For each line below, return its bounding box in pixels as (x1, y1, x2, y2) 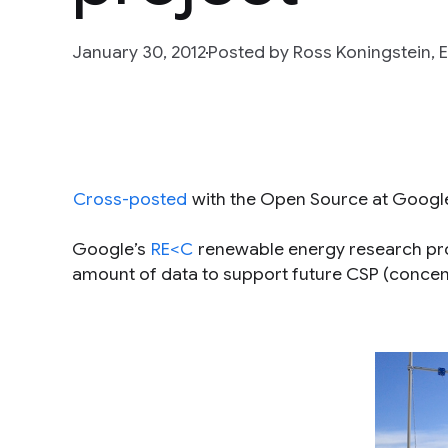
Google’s (72, 238, 150, 260)
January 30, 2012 (72, 41, 206, 63)
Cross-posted (73, 188, 187, 210)
